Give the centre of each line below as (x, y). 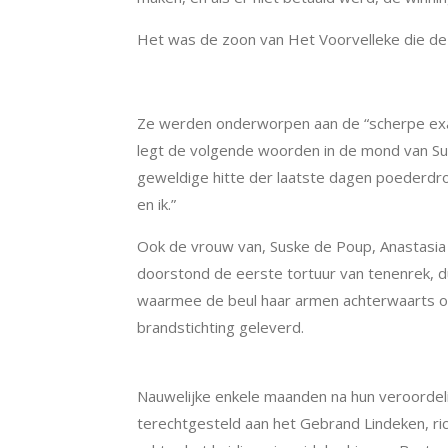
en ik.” (156, 203)
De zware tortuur (203, 80)
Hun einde (174, 368)
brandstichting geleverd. (220, 326)
